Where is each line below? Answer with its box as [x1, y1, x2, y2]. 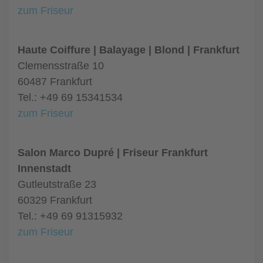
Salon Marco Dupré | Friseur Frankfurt [18, 147, 208, 159]
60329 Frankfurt [18, 194, 92, 206]
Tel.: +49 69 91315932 [18, 210, 123, 222]
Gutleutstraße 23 [18, 178, 96, 190]
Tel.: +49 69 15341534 [18, 92, 123, 103]
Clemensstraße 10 [18, 60, 104, 72]
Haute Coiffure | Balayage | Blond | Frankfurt [18, 44, 240, 56]
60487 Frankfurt [18, 76, 92, 87]
